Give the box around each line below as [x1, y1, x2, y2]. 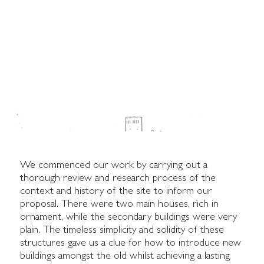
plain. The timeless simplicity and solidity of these [20, 225, 225, 236]
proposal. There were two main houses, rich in [20, 199, 219, 210]
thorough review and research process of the [20, 173, 216, 184]
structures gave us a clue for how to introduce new [20, 238, 242, 249]
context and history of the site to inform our [20, 186, 213, 197]
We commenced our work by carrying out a [20, 160, 208, 171]
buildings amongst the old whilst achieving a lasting [20, 251, 230, 262]
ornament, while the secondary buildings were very [20, 212, 237, 223]
